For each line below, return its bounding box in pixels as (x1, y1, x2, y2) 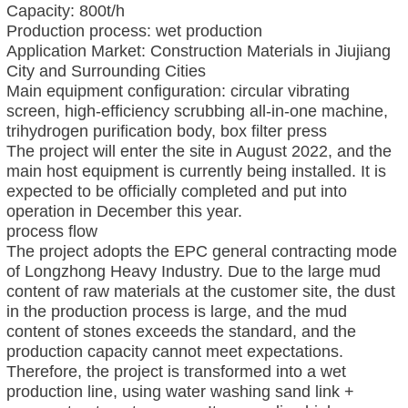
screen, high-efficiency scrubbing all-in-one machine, (5, 101, 388, 120)
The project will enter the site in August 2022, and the (5, 141, 392, 160)
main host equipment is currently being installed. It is (5, 161, 386, 180)
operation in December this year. (5, 201, 242, 220)
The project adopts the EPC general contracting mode (5, 241, 397, 260)
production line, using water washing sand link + (5, 382, 354, 401)
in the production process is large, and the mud (5, 301, 347, 321)
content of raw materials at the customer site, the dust (5, 281, 395, 301)
